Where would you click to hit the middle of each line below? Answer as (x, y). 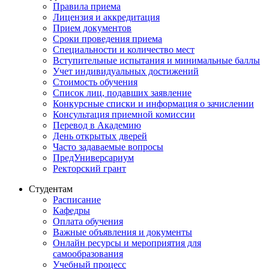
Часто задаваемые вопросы (108, 147)
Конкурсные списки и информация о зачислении (153, 103)
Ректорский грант (89, 168)
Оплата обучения (88, 221)
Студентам (51, 189)
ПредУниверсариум (93, 157)
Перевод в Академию (97, 125)
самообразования (88, 253)
